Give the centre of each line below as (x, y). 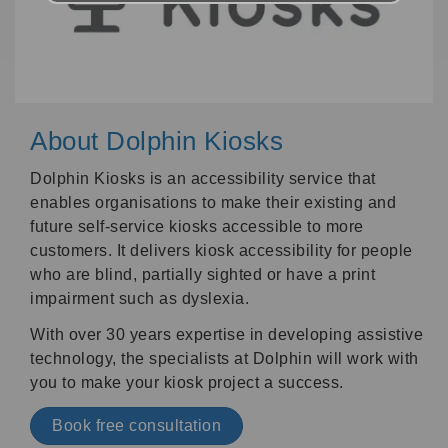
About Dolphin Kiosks (156, 141)
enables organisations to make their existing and (213, 203)
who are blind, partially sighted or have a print (202, 275)
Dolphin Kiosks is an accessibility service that (203, 179)
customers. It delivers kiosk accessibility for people (221, 251)
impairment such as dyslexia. (139, 299)
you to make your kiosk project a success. (187, 383)
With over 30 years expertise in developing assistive (226, 335)
